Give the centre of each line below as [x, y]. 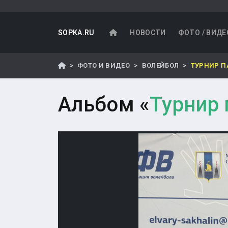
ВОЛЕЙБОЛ [160, 65]
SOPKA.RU [76, 33]
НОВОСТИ [148, 33]
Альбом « [104, 105]
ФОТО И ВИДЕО [104, 65]
